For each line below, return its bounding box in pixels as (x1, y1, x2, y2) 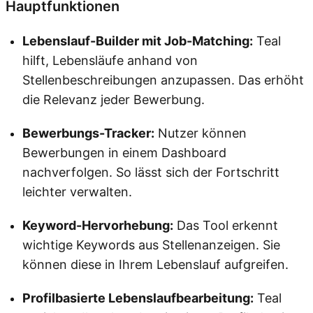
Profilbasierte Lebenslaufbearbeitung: (22, 290, 254, 305)
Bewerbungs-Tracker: (22, 125, 154, 140)
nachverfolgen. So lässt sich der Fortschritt (22, 164, 279, 180)
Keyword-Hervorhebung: (22, 217, 173, 233)
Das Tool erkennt (173, 217, 278, 233)
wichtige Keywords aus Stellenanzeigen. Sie (22, 237, 280, 252)
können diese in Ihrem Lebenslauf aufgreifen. (22, 256, 289, 272)
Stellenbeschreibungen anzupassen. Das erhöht (22, 72, 304, 87)
